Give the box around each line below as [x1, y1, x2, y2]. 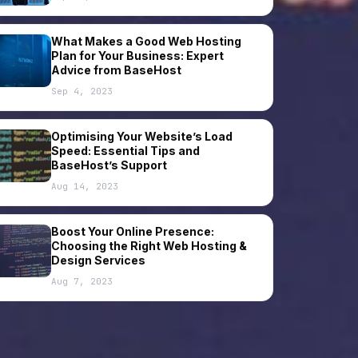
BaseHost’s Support [50, 158, 167, 173]
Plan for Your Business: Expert [50, 49, 224, 63]
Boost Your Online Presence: [50, 225, 214, 239]
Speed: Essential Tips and [50, 144, 200, 158]
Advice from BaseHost [50, 63, 181, 78]
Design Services [50, 253, 145, 268]
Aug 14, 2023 [50, 181, 118, 193]
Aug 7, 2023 [50, 276, 113, 288]
